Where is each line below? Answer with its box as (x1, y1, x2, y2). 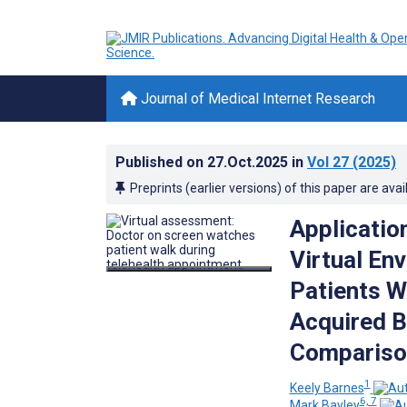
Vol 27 (307, 154, 349, 171)
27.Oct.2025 (207, 154, 292, 171)
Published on (115, 154, 207, 171)
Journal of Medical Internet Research (137, 90, 375, 107)
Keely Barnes (289, 380, 364, 395)
